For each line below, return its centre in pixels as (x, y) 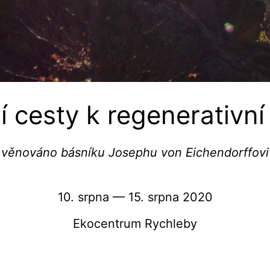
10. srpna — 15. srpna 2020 (135, 197)
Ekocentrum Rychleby (135, 224)
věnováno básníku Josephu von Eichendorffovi (135, 153)
